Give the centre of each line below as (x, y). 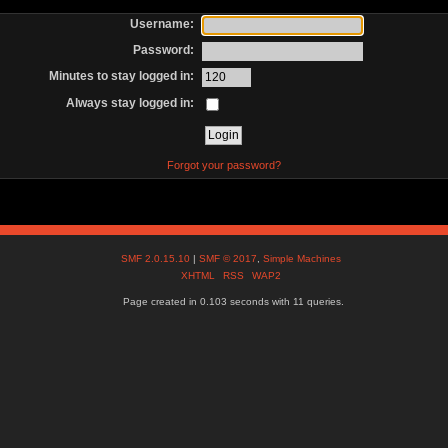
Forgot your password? (223, 164)
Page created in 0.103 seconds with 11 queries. (234, 302)
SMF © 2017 (228, 259)
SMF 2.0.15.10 (157, 259)
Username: (162, 23)
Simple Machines (302, 259)
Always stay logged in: (130, 102)
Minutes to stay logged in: (122, 76)
